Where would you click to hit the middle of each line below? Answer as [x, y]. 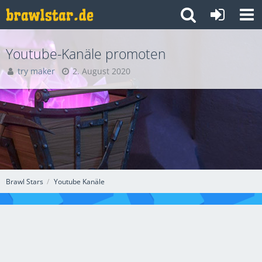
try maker [36, 71]
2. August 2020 [101, 71]
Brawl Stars [25, 181]
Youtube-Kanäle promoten [86, 54]
